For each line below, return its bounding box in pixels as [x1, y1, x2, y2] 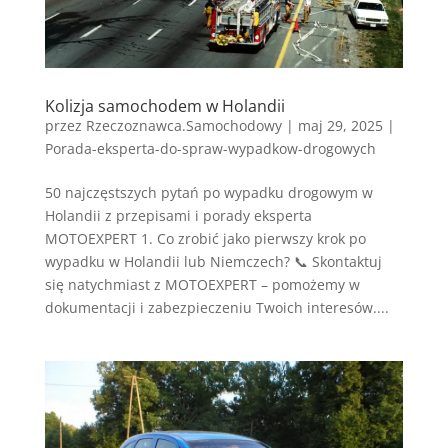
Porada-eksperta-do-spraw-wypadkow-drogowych [44, 138, 376, 158]
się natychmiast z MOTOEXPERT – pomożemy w [44, 274, 360, 294]
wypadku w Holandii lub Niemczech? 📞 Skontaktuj [44, 251, 382, 271]
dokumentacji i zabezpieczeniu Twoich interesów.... [44, 297, 389, 317]
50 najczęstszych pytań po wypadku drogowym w [44, 182, 373, 202]
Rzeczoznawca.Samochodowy [85, 115, 282, 135]
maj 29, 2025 [297, 115, 383, 135]
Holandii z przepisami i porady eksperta [44, 205, 312, 225]
